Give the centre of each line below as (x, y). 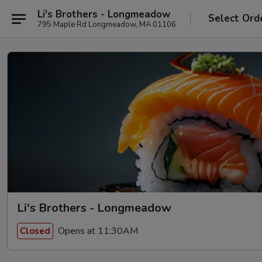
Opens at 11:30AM (97, 231)
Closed (35, 231)
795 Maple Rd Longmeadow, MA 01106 (107, 24)
